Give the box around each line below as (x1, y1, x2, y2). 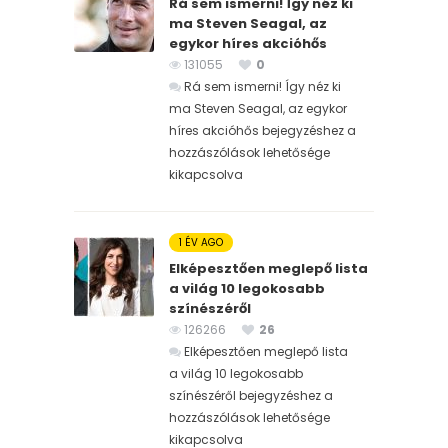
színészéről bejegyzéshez (169, 386, 321, 404)
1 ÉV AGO (179, 234, 223, 250)
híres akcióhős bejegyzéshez (169, 121, 344, 139)
